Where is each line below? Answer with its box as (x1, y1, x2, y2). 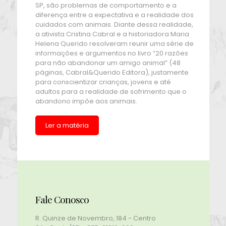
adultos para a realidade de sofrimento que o (35, 87, 187, 97)
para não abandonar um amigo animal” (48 (35, 58, 181, 68)
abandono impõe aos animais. (35, 96, 137, 106)
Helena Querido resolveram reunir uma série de (35, 39, 194, 49)
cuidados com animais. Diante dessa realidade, (35, 20, 193, 30)
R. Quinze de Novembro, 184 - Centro (35, 213, 156, 223)
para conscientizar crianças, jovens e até (35, 77, 171, 87)
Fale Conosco (35, 193, 89, 206)
